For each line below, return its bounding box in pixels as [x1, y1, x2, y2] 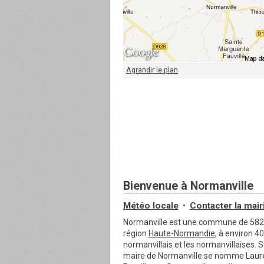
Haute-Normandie [148, 229, 215, 238]
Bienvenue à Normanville [123, 179, 253, 193]
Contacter [190, 200, 232, 211]
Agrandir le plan [126, 65, 178, 74]
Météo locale [123, 200, 179, 211]
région [123, 229, 148, 238]
